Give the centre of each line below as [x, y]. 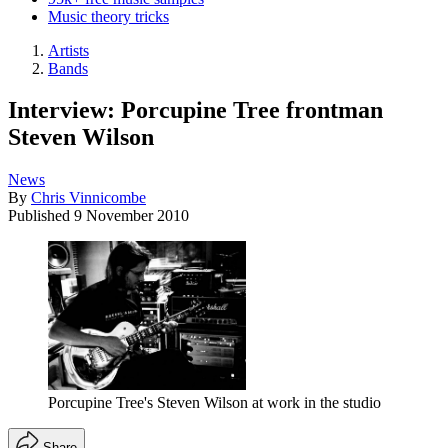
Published [41, 216]
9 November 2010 [131, 216]
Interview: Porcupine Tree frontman [195, 110]
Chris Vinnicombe [88, 198]
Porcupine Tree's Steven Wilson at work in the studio [214, 402]
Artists [68, 50]
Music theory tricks [108, 16]
